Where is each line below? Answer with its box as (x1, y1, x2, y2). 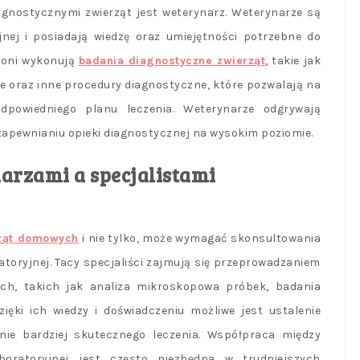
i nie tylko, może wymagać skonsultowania (78, 231, 321, 246)
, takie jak (265, 54, 321, 68)
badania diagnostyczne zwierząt (78, 54, 266, 68)
